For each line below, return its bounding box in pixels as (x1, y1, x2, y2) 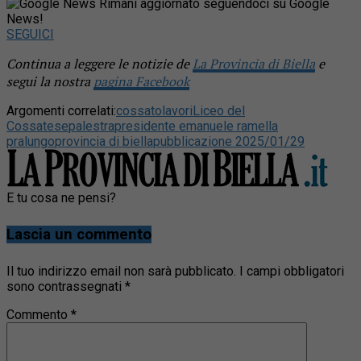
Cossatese (6, 118, 68, 134)
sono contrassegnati (6, 278, 125, 294)
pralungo (6, 133, 55, 149)
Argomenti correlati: (6, 102, 116, 118)
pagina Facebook (93, 72, 189, 90)
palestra (68, 118, 114, 134)
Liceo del (193, 102, 245, 118)
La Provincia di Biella (193, 54, 315, 73)
